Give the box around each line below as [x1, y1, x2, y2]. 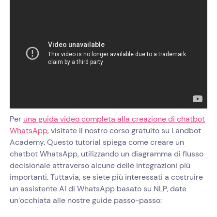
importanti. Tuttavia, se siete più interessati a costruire [10, 172, 203, 183]
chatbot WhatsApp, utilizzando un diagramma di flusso [10, 149, 203, 159]
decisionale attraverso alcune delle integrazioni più [10, 160, 190, 171]
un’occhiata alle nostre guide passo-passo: [10, 195, 162, 206]
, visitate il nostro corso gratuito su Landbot [47, 125, 201, 136]
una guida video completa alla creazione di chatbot [23, 114, 205, 124]
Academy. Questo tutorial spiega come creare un [10, 137, 184, 148]
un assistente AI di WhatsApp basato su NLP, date [10, 184, 186, 194]
